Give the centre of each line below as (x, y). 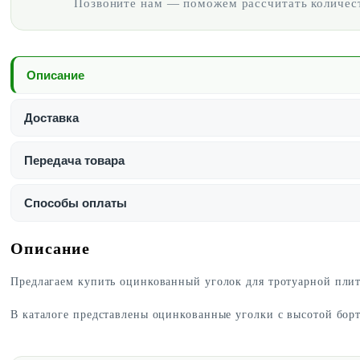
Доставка (51, 118)
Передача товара (74, 161)
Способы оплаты (76, 203)
